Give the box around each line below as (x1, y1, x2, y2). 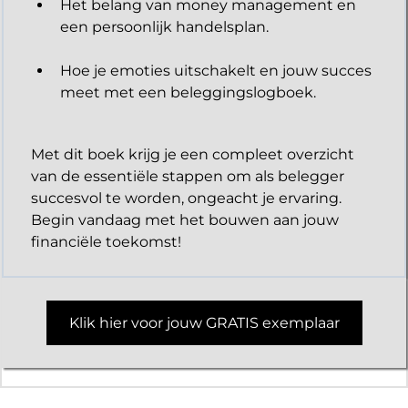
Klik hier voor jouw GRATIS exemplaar (68, 314, 340, 332)
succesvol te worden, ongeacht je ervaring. (31, 189, 342, 208)
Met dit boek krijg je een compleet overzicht (31, 146, 354, 164)
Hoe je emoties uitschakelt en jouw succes (60, 62, 372, 80)
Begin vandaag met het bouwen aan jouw (31, 211, 339, 229)
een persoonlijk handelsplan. (60, 18, 269, 36)
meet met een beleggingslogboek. (60, 84, 316, 102)
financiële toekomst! (31, 233, 181, 251)
